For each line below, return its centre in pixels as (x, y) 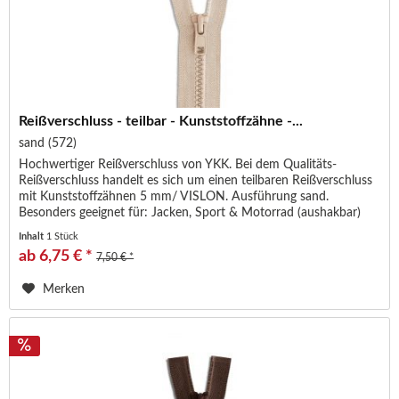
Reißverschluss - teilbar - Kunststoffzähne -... (161, 121)
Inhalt (33, 236)
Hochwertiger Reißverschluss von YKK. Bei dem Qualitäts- (178, 164)
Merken (64, 289)
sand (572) (48, 143)
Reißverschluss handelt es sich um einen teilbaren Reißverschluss (196, 180)
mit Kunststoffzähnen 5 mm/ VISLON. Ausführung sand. (174, 196)
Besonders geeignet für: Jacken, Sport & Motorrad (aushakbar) (190, 212)
